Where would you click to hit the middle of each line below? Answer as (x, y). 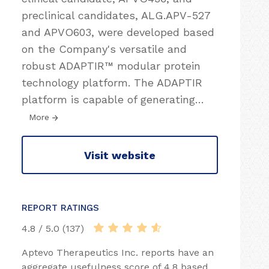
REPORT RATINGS (60, 208)
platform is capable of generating (108, 99)
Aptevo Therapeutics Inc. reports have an (118, 252)
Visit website (120, 155)
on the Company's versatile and (104, 49)
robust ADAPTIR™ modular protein (111, 66)
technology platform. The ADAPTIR (112, 83)
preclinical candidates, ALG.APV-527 (116, 15)
